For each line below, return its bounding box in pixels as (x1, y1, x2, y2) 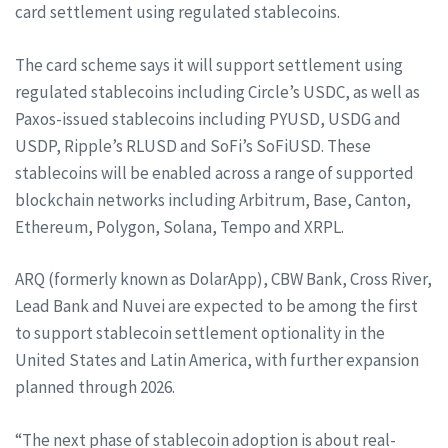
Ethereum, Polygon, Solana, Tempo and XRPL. (15, 215, 344, 238)
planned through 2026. (15, 376, 175, 398)
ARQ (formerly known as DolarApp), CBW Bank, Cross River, (15, 268, 432, 290)
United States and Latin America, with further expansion (15, 349, 419, 371)
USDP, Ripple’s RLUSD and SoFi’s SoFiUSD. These (15, 134, 371, 157)
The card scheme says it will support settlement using (15, 53, 403, 76)
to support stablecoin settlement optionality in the (15, 322, 385, 344)
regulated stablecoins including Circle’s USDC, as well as (15, 80, 420, 103)
